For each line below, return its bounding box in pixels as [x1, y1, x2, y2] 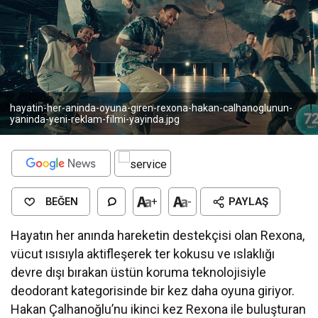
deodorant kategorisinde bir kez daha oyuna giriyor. [11, 283, 295, 299]
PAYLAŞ [229, 195, 268, 209]
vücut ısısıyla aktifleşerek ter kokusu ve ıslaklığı [11, 246, 275, 262]
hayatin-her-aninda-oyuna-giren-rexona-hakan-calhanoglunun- [10, 102, 292, 114]
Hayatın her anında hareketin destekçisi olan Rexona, [11, 228, 305, 243]
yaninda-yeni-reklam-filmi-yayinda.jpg [10, 114, 180, 126]
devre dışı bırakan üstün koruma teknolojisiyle [11, 265, 267, 280]
